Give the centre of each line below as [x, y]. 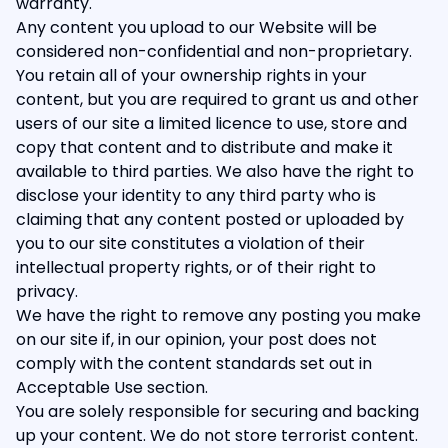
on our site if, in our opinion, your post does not [196, 339]
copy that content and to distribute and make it [204, 147]
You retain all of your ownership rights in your [191, 75]
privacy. [47, 291]
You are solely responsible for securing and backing [217, 411]
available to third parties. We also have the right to [215, 171]
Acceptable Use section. [112, 387]
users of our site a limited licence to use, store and [211, 123]
